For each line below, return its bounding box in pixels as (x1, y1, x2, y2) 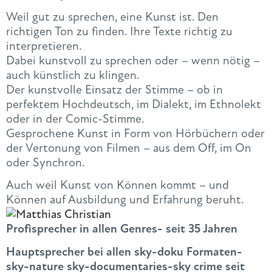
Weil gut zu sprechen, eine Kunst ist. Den (6, 8, 219, 24)
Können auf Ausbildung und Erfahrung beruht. (6, 192, 244, 208)
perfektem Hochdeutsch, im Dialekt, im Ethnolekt (6, 96, 261, 112)
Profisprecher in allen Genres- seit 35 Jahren (6, 221, 237, 237)
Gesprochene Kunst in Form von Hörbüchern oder (6, 125, 265, 141)
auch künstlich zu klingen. (6, 67, 140, 83)
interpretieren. (6, 38, 82, 53)
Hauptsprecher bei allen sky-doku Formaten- (6, 243, 242, 259)
